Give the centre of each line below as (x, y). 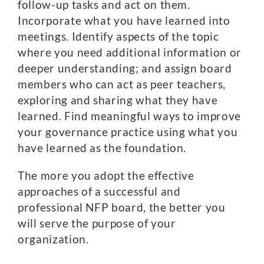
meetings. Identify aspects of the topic (118, 36)
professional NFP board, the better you (122, 207)
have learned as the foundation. (102, 148)
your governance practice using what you (128, 132)
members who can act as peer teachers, (122, 84)
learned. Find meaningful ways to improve (129, 116)
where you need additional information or (130, 52)
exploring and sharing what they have (118, 100)
